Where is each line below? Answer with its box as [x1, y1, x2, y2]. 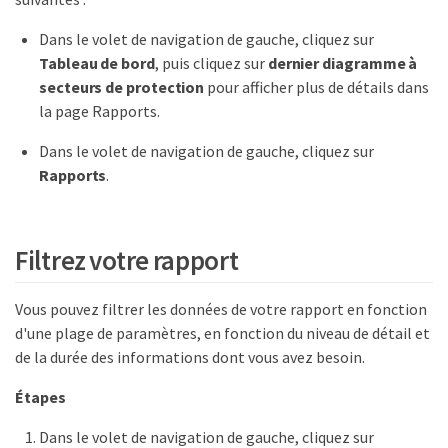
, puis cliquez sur [154, 52, 268, 73]
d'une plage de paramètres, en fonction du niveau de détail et [15, 322, 430, 343]
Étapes [15, 386, 66, 407]
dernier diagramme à [267, 52, 418, 73]
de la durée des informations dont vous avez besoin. [15, 346, 365, 367]
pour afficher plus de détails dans [204, 76, 430, 97]
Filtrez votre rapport [15, 243, 239, 278]
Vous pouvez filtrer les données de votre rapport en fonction [15, 298, 427, 319]
